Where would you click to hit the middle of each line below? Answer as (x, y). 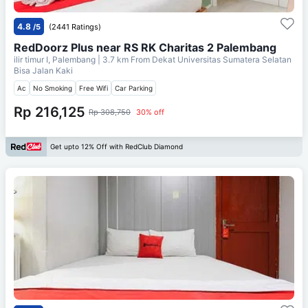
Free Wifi (93, 88)
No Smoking (53, 88)
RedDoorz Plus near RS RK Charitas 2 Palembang (145, 47)
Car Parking (134, 88)
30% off (150, 112)
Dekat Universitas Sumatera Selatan (222, 59)
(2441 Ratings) (75, 26)
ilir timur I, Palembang (56, 59)
